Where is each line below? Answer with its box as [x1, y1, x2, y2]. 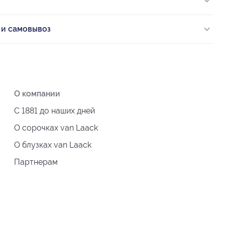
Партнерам [14, 157, 58, 167]
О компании [14, 88, 60, 98]
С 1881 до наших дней [14, 105, 95, 116]
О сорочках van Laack [14, 123, 98, 133]
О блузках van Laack [14, 140, 91, 150]
